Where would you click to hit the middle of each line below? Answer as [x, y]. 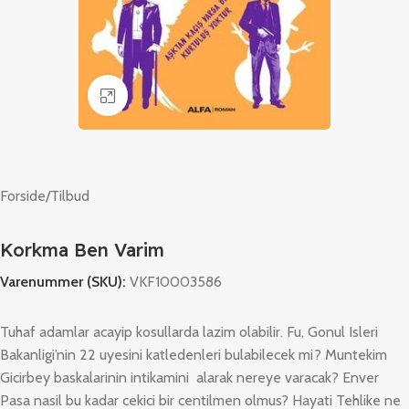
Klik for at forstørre [184, 95]
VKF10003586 [176, 282]
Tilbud [70, 196]
